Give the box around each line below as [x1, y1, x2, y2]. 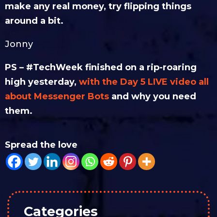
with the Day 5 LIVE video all [79, 77, 209, 88]
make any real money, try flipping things [5, 1, 191, 12]
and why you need [109, 91, 196, 102]
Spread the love [5, 139, 77, 151]
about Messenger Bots [5, 91, 109, 102]
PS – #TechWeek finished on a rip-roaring [5, 62, 197, 73]
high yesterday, [5, 77, 79, 88]
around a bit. [5, 15, 66, 27]
